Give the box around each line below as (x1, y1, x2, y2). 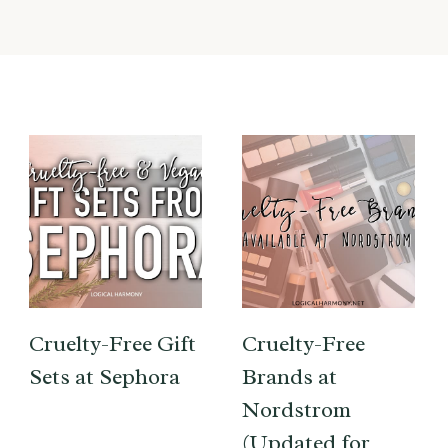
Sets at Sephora (29, 362, 180, 391)
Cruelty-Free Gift (29, 329, 196, 358)
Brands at (242, 362, 337, 391)
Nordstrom (242, 395, 351, 424)
